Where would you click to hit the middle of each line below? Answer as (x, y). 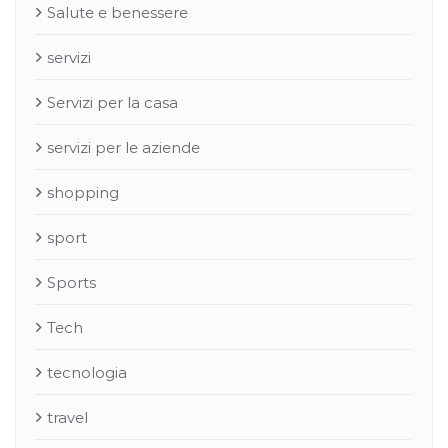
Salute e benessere (117, 12)
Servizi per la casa (112, 102)
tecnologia (87, 372)
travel (67, 417)
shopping (83, 192)
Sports (71, 282)
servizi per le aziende (123, 147)
